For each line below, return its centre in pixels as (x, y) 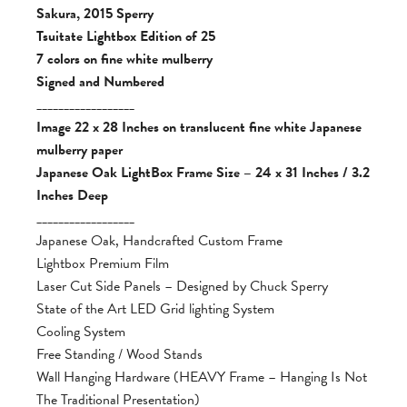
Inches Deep (72, 195)
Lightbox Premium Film (103, 263)
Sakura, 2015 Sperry (95, 13)
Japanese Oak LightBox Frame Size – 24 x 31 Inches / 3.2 (203, 172)
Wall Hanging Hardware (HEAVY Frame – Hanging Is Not (202, 377)
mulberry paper (79, 149)
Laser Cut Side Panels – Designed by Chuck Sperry (182, 286)
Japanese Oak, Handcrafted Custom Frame (159, 240)
